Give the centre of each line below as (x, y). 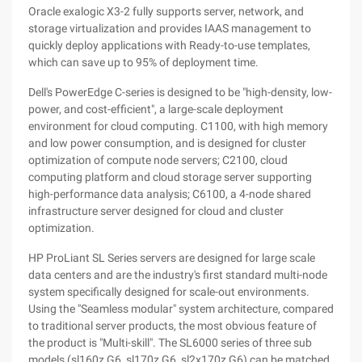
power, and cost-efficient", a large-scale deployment (156, 109)
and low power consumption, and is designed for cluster (167, 143)
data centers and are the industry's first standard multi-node (178, 275)
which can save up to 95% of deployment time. (143, 62)
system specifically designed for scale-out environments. (169, 292)
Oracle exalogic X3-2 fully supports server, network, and (166, 11)
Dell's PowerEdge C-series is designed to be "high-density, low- (180, 92)
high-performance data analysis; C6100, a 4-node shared (170, 194)
